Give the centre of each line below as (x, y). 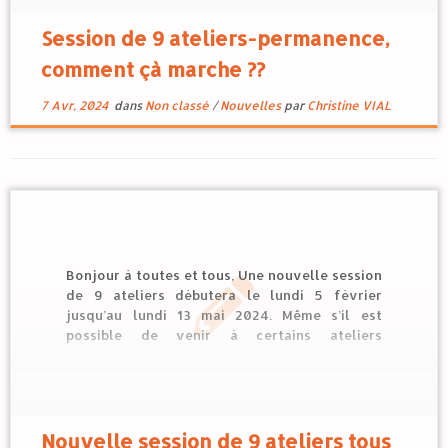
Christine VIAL (348, 105)
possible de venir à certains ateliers (224, 335)
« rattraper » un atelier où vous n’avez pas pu (224, 375)
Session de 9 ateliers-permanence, (215, 38)
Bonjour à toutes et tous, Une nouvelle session (224, 275)
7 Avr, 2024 (74, 105)
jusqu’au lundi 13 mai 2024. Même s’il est (224, 315)
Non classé (178, 105)
